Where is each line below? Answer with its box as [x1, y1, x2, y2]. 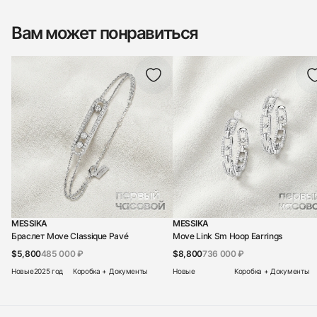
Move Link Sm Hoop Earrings [173, 230, 282, 241]
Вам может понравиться [11, 23, 198, 44]
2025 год [33, 266, 64, 275]
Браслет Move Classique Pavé [11, 230, 129, 241]
